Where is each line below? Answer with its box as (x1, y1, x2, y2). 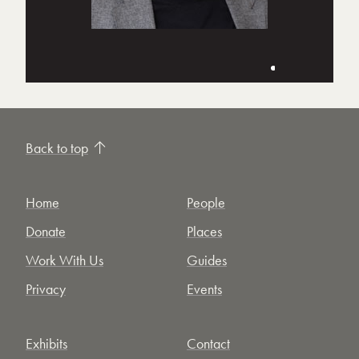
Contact (187, 334, 230, 353)
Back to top (26, 139, 88, 157)
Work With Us (26, 251, 103, 269)
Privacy (26, 280, 66, 298)
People (187, 193, 225, 212)
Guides (187, 251, 227, 269)
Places (187, 222, 222, 240)
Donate (26, 222, 66, 240)
